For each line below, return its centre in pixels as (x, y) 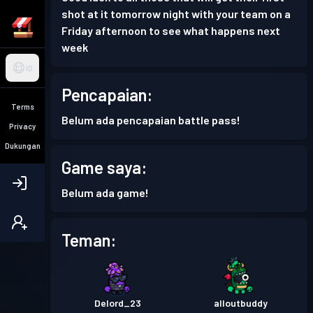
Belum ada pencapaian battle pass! (151, 120)
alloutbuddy (240, 303)
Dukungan (22, 145)
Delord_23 (117, 303)
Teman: (89, 240)
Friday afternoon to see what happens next (171, 30)
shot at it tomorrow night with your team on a (176, 14)
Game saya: (104, 167)
